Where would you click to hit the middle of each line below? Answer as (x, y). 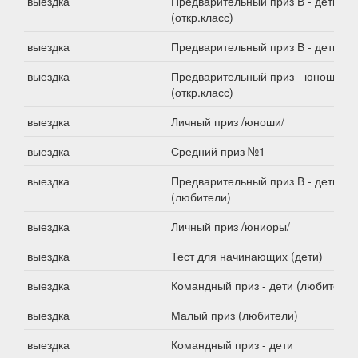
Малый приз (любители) (235, 315)
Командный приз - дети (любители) (264, 285)
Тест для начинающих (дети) (247, 256)
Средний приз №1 (218, 151)
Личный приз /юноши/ (228, 121)
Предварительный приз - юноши (256, 76)
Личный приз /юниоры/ (231, 226)
